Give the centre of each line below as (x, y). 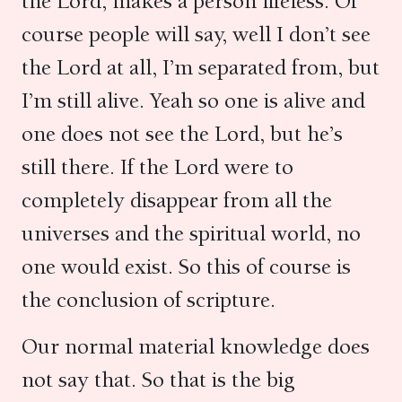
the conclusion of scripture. (154, 300)
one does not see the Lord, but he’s (182, 134)
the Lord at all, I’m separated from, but (201, 67)
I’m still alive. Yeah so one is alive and (193, 100)
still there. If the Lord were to (157, 167)
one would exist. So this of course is (186, 267)
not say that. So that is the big (158, 380)
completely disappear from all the (177, 200)
